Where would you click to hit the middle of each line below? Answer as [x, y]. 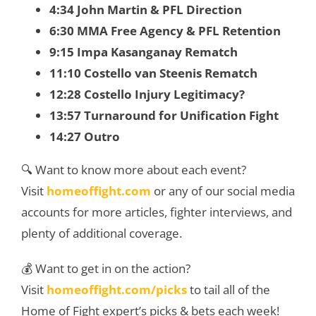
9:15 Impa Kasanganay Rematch [144, 51]
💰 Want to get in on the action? [106, 268]
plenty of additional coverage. [102, 233]
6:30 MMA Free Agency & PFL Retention [165, 30]
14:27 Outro [85, 136]
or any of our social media [223, 190]
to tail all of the [229, 289]
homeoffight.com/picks [117, 289]
